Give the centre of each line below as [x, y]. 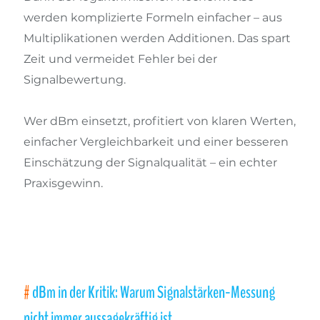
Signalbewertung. [75, 79]
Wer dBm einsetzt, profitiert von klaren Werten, [160, 121]
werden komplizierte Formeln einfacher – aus [153, 17]
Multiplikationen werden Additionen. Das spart [157, 38]
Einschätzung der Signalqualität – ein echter [150, 163]
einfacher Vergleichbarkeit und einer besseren [156, 142]
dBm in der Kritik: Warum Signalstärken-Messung [154, 292]
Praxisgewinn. [63, 184]
